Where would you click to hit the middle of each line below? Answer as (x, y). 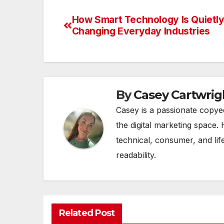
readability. (136, 155)
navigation (103, 44)
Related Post (87, 213)
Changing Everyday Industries (141, 31)
